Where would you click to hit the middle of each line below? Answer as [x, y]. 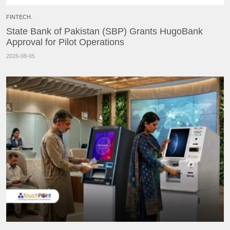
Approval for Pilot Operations [65, 42]
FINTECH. [19, 17]
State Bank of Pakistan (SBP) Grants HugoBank [104, 32]
